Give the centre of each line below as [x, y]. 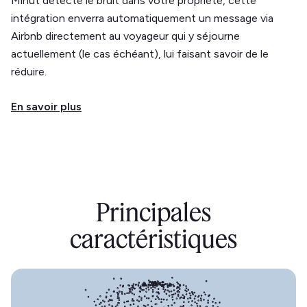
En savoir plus [46, 107]
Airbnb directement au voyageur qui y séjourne [125, 36]
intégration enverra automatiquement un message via [142, 18]
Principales [153, 212]
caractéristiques [153, 239]
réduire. [29, 72]
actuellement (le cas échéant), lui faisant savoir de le [140, 54]
